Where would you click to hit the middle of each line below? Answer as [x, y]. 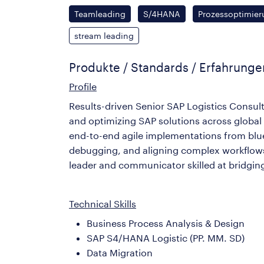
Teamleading [100, 14]
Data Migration [120, 252]
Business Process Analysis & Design [166, 223]
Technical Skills [103, 203]
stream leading [104, 35]
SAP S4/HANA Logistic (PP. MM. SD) [166, 237]
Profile [83, 86]
